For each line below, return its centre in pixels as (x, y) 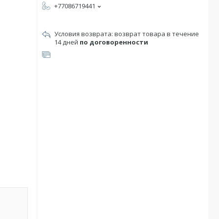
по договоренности (114, 42)
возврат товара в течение (157, 34)
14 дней (67, 42)
